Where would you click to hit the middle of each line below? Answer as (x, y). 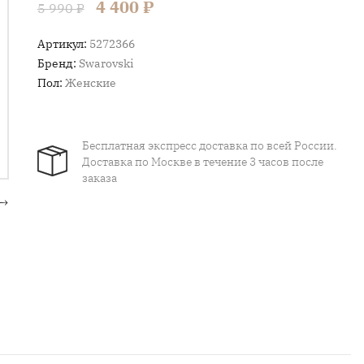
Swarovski (106, 63)
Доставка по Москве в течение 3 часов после (202, 162)
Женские (90, 83)
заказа (99, 178)
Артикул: (62, 44)
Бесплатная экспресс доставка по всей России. (209, 145)
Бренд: (56, 63)
